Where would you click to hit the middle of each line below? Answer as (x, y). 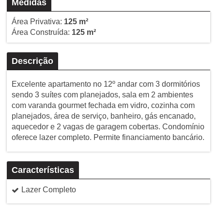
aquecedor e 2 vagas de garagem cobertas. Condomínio (108, 126)
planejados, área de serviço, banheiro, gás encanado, (103, 116)
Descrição (32, 61)
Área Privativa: (38, 21)
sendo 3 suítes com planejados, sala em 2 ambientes (102, 94)
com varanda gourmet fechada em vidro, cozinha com (103, 105)
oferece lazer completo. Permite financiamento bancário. (108, 137)
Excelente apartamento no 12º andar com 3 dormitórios (106, 84)
